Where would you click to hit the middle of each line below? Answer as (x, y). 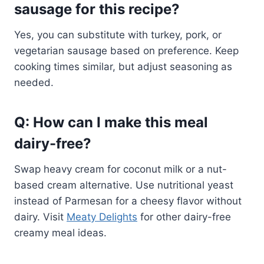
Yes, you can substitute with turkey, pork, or (118, 35)
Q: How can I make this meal (111, 123)
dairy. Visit (40, 217)
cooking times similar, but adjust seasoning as (123, 67)
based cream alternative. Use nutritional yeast (124, 185)
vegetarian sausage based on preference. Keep (126, 51)
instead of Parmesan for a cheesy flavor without (128, 201)
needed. (34, 83)
